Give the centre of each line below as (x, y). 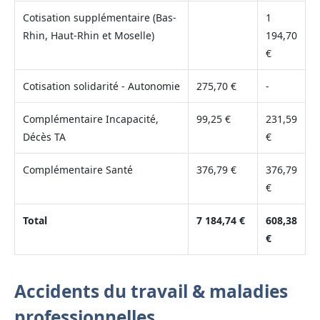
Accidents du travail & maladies (151, 291)
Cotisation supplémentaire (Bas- (99, 17)
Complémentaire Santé (77, 169)
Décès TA (44, 136)
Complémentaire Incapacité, (90, 119)
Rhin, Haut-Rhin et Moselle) (88, 35)
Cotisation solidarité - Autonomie (101, 86)
